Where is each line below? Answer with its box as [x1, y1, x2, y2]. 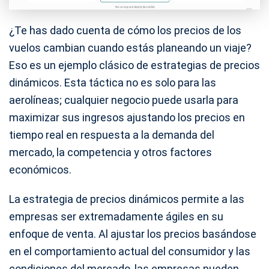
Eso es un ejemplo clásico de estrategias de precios [9, 59, 260, 72]
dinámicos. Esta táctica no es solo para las [9, 76, 216, 89]
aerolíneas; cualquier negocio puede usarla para [9, 94, 238, 107]
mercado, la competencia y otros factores [9, 146, 212, 159]
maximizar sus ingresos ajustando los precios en [9, 111, 245, 124]
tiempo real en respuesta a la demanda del [9, 128, 214, 142]
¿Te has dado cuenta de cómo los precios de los [9, 24, 241, 37]
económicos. [9, 163, 71, 177]
